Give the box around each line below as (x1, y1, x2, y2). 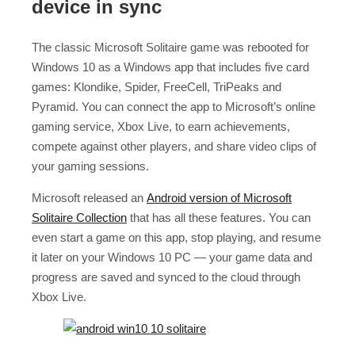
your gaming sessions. (32, 159, 149, 174)
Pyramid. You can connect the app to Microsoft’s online (32, 100, 315, 114)
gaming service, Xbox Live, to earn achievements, (32, 120, 290, 134)
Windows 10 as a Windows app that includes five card (32, 60, 309, 74)
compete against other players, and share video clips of (32, 139, 316, 154)
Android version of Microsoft (147, 191, 292, 205)
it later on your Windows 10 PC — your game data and (32, 250, 312, 265)
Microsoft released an (32, 191, 147, 205)
